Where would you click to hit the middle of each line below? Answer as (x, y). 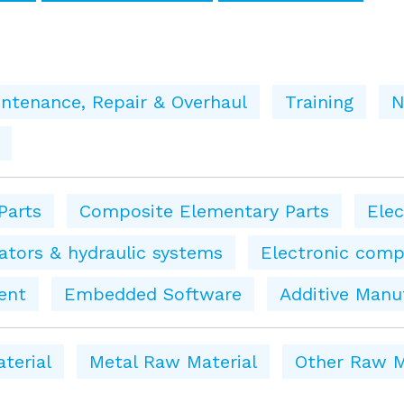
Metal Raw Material (173, 361)
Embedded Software (153, 294)
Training (319, 101)
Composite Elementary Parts (204, 211)
